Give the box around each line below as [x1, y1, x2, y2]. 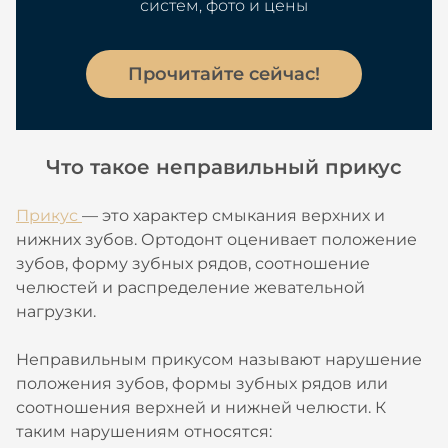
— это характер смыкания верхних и [82, 206, 385, 225]
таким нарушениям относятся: [16, 422, 272, 441]
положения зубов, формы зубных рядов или [16, 374, 388, 393]
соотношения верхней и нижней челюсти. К [16, 398, 386, 417]
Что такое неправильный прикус [46, 155, 402, 179]
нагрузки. [16, 302, 96, 321]
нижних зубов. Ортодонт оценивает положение [16, 230, 417, 249]
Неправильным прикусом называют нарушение [16, 350, 422, 369]
